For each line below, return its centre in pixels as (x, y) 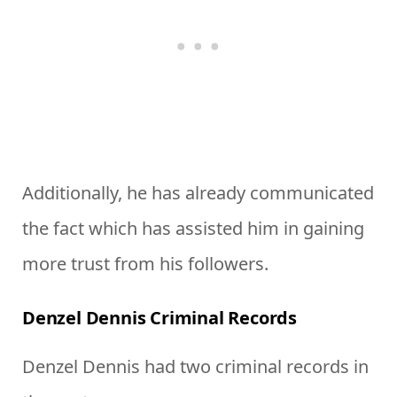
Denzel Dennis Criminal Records (160, 318)
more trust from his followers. (145, 264)
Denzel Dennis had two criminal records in (195, 367)
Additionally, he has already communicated (198, 193)
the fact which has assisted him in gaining (193, 229)
